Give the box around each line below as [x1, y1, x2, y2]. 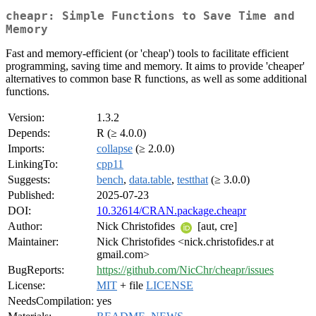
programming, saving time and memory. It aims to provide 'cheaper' [6, 60, 305, 73]
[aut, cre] [195, 220, 237, 233]
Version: [8, 111, 44, 124]
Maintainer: [8, 236, 59, 248]
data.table [129, 174, 171, 186]
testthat [177, 174, 208, 186]
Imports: [8, 142, 44, 155]
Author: [8, 220, 42, 233]
